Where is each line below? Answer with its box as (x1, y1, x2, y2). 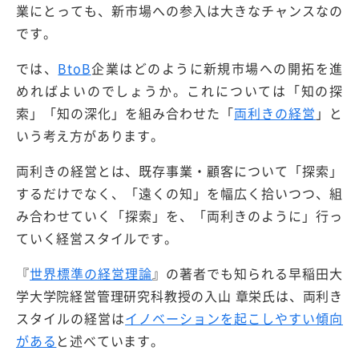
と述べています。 (56, 330, 164, 350)
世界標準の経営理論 (30, 263, 153, 283)
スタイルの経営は (16, 308, 126, 328)
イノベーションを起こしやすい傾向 (125, 308, 343, 328)
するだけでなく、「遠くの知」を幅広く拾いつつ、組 (16, 183, 343, 203)
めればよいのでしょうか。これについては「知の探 (16, 80, 343, 100)
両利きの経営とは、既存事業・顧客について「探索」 (16, 160, 343, 180)
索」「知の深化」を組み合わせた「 (16, 103, 235, 123)
